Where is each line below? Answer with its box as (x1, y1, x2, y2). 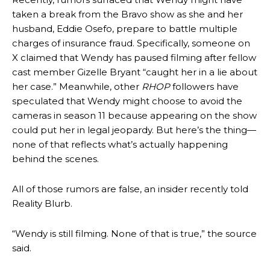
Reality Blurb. (12, 198, 72, 209)
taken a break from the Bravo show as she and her (12, 8, 243, 20)
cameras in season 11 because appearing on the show (12, 110, 257, 121)
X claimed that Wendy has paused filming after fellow (12, 52, 256, 63)
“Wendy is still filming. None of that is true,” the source (12, 228, 257, 239)
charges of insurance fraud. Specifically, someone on (12, 37, 250, 49)
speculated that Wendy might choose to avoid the (12, 95, 242, 107)
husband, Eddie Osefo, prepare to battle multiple (12, 23, 237, 34)
